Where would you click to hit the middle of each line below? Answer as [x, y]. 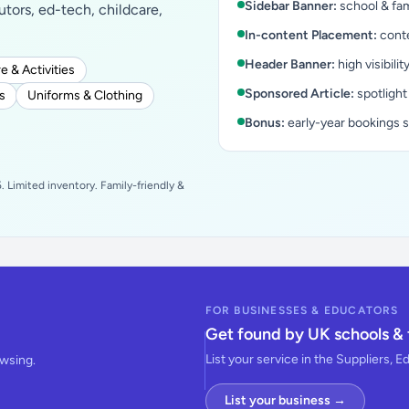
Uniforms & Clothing [85, 95]
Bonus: [265, 123]
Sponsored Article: [299, 94]
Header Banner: [290, 64]
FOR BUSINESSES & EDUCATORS [302, 310]
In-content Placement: [311, 35]
